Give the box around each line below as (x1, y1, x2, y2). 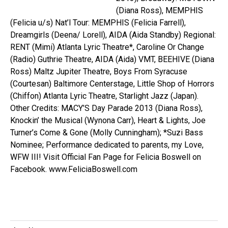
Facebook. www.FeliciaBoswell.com (10, 164, 137, 174)
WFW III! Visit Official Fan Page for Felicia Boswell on (10, 152, 201, 162)
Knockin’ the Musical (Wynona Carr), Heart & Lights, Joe (10, 116, 206, 125)
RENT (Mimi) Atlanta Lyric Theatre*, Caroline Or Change (10, 42, 204, 52)
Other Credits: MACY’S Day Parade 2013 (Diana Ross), (10, 103, 203, 113)
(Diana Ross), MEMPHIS (116, 6, 203, 15)
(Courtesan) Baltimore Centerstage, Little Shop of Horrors (10, 79, 214, 89)
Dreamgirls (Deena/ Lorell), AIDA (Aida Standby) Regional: (10, 30, 216, 40)
